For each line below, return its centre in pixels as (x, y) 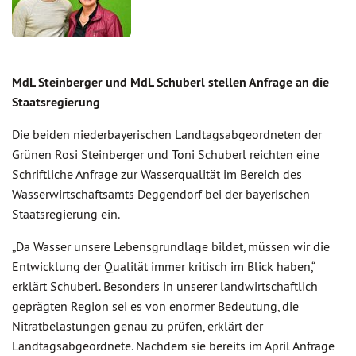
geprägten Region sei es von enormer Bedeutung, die (155, 306)
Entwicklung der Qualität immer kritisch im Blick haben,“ (163, 266)
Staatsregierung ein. (66, 214)
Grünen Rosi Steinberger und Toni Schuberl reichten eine (166, 154)
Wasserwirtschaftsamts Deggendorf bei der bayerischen (161, 194)
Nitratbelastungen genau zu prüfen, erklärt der (137, 326)
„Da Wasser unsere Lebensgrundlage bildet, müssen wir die (171, 246)
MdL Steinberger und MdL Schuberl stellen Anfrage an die (170, 82)
